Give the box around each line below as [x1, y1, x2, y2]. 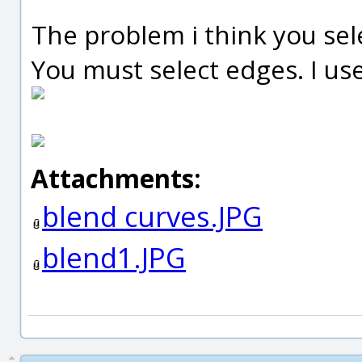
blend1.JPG [42, 238, 186, 276]
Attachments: [31, 161, 201, 196]
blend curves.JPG [42, 197, 263, 235]
